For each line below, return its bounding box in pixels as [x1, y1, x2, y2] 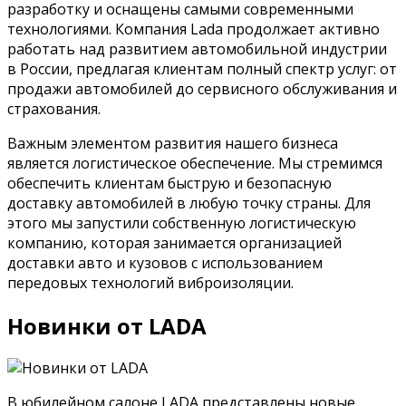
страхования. [7, 98, 101, 119]
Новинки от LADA [7, 310, 207, 341]
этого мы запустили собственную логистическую [7, 212, 356, 233]
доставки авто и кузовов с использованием [7, 252, 323, 273]
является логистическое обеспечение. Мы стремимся [7, 152, 382, 173]
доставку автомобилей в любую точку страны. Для [7, 192, 371, 213]
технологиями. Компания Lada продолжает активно [7, 18, 380, 39]
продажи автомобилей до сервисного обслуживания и [7, 78, 397, 99]
